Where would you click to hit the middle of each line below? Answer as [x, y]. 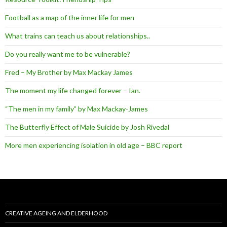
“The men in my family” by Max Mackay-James [77, 108]
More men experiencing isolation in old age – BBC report [94, 145]
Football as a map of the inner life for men [70, 17]
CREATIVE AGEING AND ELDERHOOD [56, 213]
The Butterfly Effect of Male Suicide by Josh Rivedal [87, 127]
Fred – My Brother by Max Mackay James [69, 72]
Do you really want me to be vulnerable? [68, 54]
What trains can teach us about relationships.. [78, 35]
